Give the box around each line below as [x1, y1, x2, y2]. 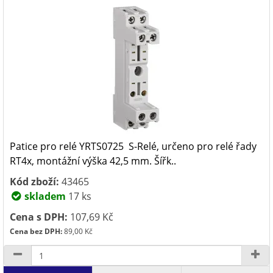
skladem [22, 190, 66, 203]
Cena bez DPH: [10, 226, 62, 236]
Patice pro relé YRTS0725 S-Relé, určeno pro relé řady [10, 140, 257, 153]
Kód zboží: [10, 175, 59, 188]
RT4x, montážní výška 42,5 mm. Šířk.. [10, 154, 176, 168]
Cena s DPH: [10, 210, 68, 224]
